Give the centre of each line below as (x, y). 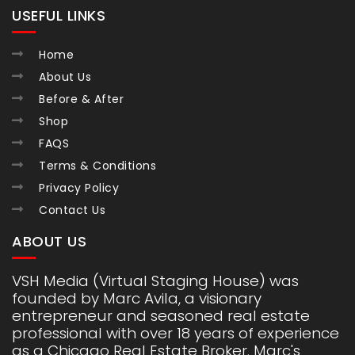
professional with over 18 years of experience (176, 333)
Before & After (81, 99)
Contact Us (72, 210)
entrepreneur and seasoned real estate (161, 316)
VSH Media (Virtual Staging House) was (155, 281)
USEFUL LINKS (59, 15)
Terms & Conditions (97, 166)
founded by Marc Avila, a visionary (137, 298)
